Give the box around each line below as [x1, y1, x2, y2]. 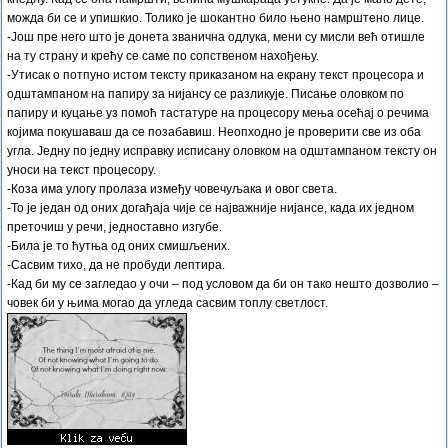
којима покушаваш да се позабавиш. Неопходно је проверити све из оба [7, 125, 421, 139]
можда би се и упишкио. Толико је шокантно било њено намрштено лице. [7, 11, 424, 25]
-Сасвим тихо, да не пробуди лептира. [7, 258, 225, 272]
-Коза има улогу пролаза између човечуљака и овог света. [7, 182, 337, 196]
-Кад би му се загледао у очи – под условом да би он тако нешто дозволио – [7, 277, 439, 291]
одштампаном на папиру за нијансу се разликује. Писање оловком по [7, 87, 404, 101]
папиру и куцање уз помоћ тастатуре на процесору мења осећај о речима [7, 106, 429, 120]
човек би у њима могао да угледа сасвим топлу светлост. [7, 296, 328, 310]
